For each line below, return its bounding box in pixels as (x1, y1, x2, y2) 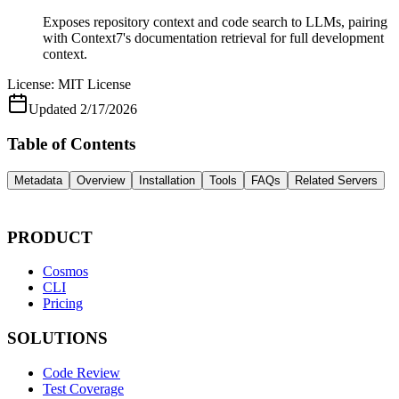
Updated (28, 102, 77, 118)
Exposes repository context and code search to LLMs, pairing (43, 14, 387, 30)
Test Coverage (43, 380, 124, 396)
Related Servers (295, 173, 378, 187)
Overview (77, 173, 125, 187)
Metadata (14, 173, 62, 187)
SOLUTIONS (7, 329, 108, 347)
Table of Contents (7, 134, 135, 154)
